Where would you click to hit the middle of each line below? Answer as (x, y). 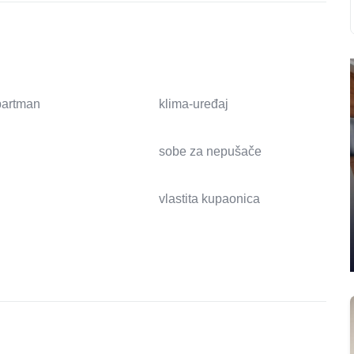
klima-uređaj (193, 104)
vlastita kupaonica (209, 199)
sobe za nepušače (210, 152)
